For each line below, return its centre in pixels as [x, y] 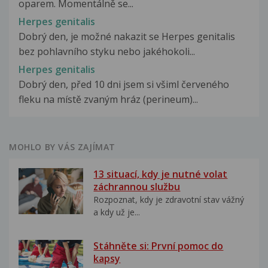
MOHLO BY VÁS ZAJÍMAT [62, 147]
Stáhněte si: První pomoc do [159, 246]
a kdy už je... [117, 212]
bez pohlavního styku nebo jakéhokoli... [107, 52]
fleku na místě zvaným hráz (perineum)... [108, 100]
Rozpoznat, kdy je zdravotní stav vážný [169, 200]
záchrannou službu [137, 187]
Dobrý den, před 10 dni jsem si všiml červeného [124, 85]
